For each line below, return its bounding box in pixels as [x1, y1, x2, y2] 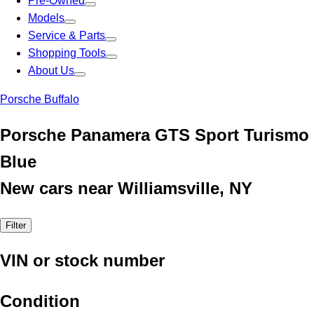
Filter [6, 219, 26, 231]
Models [28, 12, 64, 24]
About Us [28, 64, 74, 76]
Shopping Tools [28, 47, 106, 59]
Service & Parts [28, 29, 105, 41]
